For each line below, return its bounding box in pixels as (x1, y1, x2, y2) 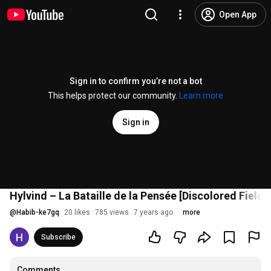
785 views (95, 208, 129, 217)
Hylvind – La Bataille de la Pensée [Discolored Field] (10, 189, 267, 202)
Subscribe (41, 233, 76, 241)
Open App (219, 10, 256, 19)
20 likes (64, 208, 90, 217)
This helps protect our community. (48, 91, 179, 100)
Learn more (179, 91, 223, 100)
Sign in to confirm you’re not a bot (69, 76, 202, 86)
